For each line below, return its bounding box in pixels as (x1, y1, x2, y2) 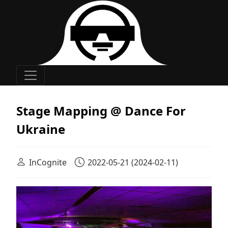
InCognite (29, 157, 67, 168)
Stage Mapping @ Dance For (16, 102, 186, 119)
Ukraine (16, 121, 65, 137)
